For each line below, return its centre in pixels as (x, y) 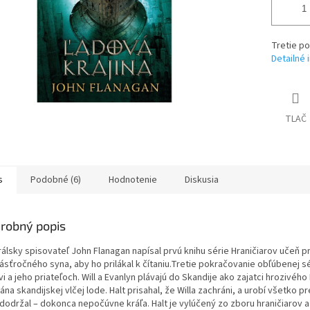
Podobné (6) (56, 180)
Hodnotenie (133, 180)
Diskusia (202, 180)
